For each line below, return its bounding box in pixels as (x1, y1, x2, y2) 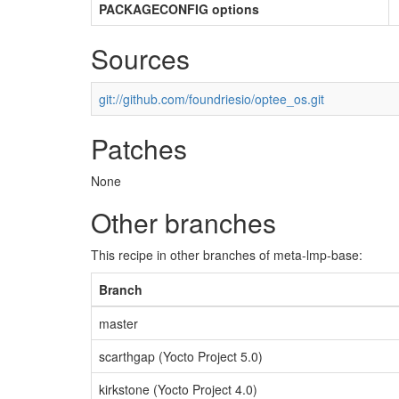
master (99, 314, 138, 332)
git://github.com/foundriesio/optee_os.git (99, 90, 324, 108)
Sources (91, 39, 190, 77)
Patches (91, 129, 187, 167)
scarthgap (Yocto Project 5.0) (99, 347, 263, 365)
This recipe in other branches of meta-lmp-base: (91, 246, 362, 264)
